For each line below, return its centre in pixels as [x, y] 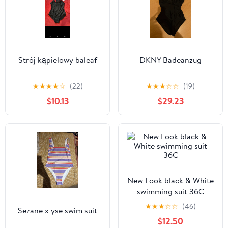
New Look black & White [170, 180]
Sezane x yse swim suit [58, 210]
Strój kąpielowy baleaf [58, 60]
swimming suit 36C [170, 191]
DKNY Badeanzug [170, 60]
